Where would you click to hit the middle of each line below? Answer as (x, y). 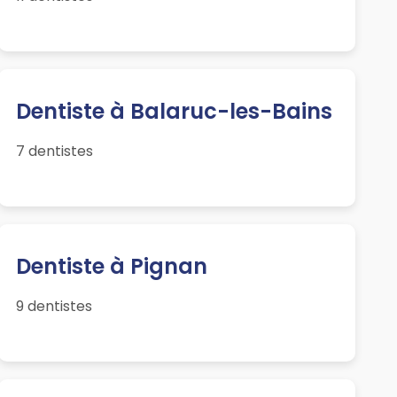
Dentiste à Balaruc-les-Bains (174, 112)
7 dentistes (54, 152)
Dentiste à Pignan (111, 267)
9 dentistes (54, 307)
